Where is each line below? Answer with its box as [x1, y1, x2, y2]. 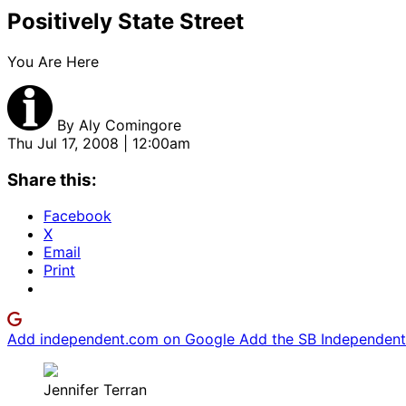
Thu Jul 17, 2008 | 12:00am [7, 133, 190, 152]
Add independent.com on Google [7, 330, 239, 349]
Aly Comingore [79, 115, 181, 134]
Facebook [43, 207, 111, 226]
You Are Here [7, 52, 99, 71]
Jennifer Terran [43, 381, 147, 400]
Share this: [7, 169, 97, 190]
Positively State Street [7, 7, 244, 34]
